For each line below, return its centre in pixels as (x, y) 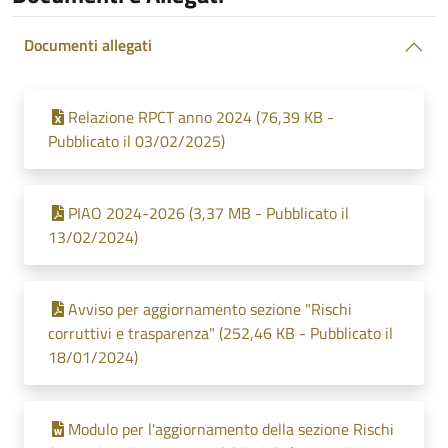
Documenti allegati (88, 45)
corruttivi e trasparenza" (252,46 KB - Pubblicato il (220, 333)
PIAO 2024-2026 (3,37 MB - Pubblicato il (208, 213)
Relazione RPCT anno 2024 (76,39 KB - (201, 117)
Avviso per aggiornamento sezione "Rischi (210, 309)
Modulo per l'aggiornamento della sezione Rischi (231, 429)
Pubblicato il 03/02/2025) (136, 141)
